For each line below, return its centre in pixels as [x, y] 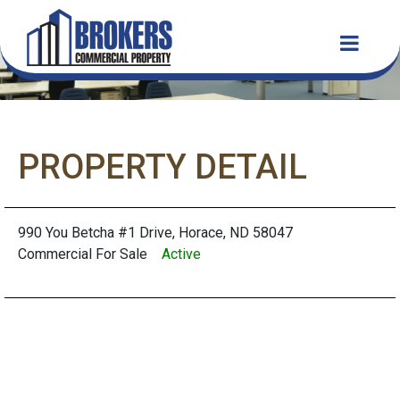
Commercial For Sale [90, 254]
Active [181, 254]
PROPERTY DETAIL [162, 167]
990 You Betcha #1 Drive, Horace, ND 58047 [155, 233]
